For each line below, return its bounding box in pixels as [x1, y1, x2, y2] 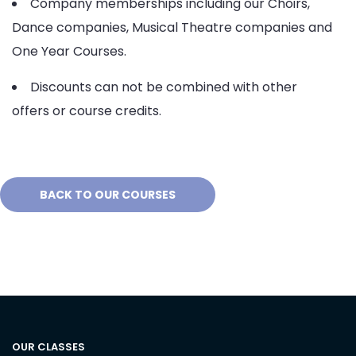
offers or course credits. [12, 102, 161, 120]
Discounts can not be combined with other [30, 78, 297, 96]
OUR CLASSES [12, 339, 85, 354]
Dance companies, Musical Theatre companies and [12, 18, 332, 37]
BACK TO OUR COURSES [40, 187, 176, 203]
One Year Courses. [12, 42, 126, 60]
